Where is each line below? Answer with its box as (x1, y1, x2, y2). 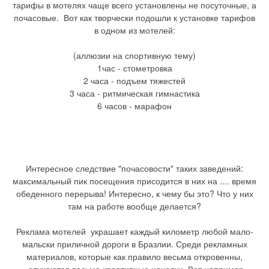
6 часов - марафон (97, 99, 172, 112)
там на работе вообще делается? (68, 199, 201, 212)
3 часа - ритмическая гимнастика (69, 86, 200, 99)
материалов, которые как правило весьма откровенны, (26, 250, 243, 262)
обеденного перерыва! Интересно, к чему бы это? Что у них (16, 187, 253, 199)
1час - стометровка (97, 61, 172, 74)
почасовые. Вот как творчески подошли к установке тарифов (14, 11, 255, 23)
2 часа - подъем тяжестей (83, 74, 186, 86)
